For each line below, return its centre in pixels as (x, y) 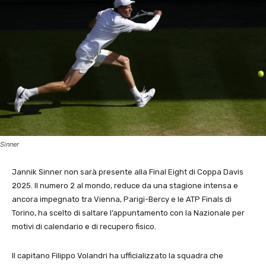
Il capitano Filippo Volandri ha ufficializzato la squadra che (118, 256)
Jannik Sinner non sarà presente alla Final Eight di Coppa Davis (128, 172)
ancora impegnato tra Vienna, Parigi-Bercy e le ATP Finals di (122, 199)
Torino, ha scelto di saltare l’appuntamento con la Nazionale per (128, 213)
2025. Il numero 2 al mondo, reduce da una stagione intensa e (125, 186)
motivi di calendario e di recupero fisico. (84, 227)
